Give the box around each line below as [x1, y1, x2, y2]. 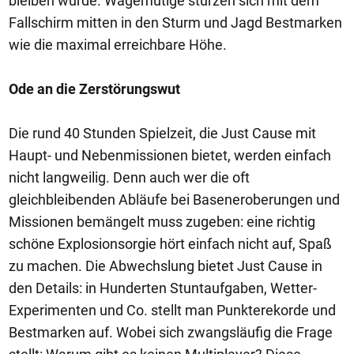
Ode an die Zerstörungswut [9, 80, 180, 97]
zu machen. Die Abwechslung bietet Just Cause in [9, 257, 322, 274]
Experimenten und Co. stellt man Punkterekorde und [9, 301, 336, 318]
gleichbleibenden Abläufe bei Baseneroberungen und [9, 190, 340, 208]
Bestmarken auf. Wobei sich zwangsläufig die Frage [9, 323, 333, 341]
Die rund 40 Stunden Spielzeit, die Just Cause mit [9, 124, 316, 141]
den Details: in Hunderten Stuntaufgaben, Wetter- [9, 279, 317, 296]
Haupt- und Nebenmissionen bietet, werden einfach [9, 146, 331, 164]
